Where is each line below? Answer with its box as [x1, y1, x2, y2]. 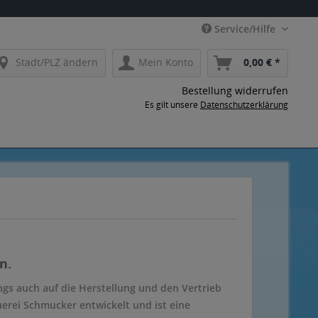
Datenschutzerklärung [200, 99, 288, 111]
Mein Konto [138, 55, 193, 69]
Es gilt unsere [145, 99, 200, 111]
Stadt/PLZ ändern [16, 55, 98, 69]
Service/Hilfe [212, 22, 278, 35]
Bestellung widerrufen [182, 84, 288, 97]
